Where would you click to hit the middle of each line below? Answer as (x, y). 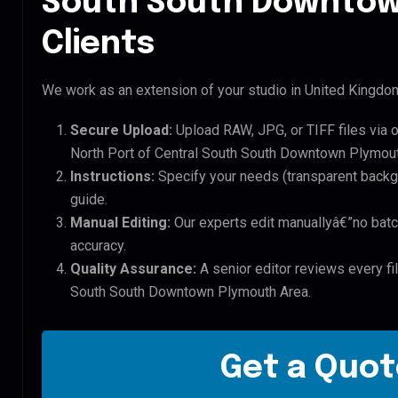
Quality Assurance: (133, 268)
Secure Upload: (121, 130)
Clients (98, 44)
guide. (89, 199)
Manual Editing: (120, 222)
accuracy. (98, 245)
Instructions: (112, 176)
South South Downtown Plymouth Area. (191, 291)
